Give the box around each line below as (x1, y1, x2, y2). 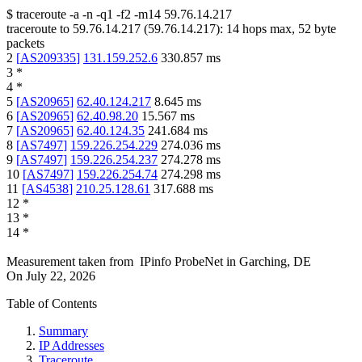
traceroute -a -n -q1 (16, 7, 113, 22)
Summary (39, 324, 88, 339)
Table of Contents (6, 297, 97, 311)
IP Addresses (39, 339, 104, 353)
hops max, (239, 22, 298, 36)
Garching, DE (239, 255, 311, 269)
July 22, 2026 (26, 269, 95, 284)
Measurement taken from (6, 255, 133, 269)
